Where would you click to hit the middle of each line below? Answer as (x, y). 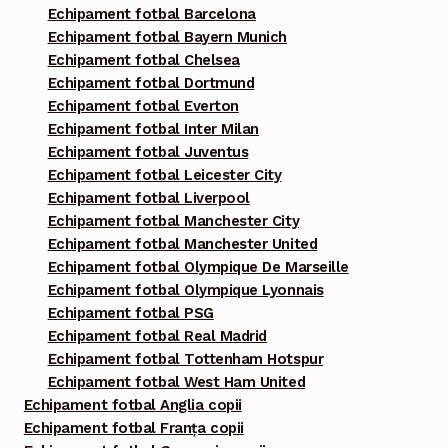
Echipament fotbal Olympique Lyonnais (185, 290)
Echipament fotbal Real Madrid (157, 336)
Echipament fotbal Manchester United (182, 244)
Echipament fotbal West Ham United (176, 382)
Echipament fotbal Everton (143, 106)
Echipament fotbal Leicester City (164, 175)
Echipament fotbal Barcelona (151, 14)
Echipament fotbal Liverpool (148, 198)
